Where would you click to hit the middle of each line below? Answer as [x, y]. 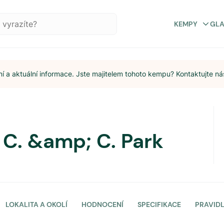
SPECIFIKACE [159, 204]
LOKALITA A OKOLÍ [36, 204]
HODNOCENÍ [102, 204]
